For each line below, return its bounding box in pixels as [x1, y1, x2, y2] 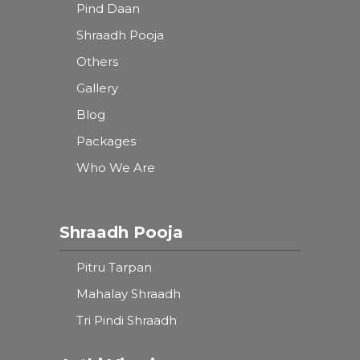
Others [76, 53, 118, 69]
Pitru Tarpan [76, 259, 152, 275]
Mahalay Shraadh [76, 285, 181, 301]
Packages [76, 133, 136, 149]
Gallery [76, 80, 118, 96]
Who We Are [76, 159, 155, 175]
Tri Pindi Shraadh [76, 312, 177, 328]
